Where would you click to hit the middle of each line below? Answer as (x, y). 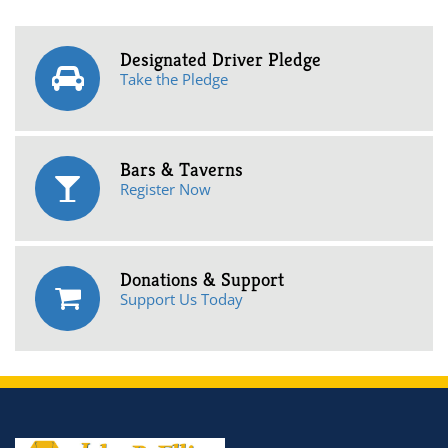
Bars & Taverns (181, 169)
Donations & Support (202, 279)
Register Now (165, 189)
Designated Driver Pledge (220, 59)
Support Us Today (181, 299)
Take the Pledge (174, 79)
